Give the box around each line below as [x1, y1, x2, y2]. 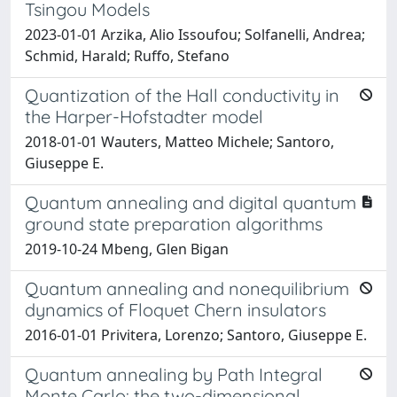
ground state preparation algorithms [25, 212, 323, 235]
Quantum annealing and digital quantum [25, 191, 356, 214]
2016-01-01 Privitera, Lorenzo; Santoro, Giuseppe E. [25, 324, 367, 345]
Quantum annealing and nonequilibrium [25, 276, 349, 300]
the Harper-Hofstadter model [25, 105, 263, 128]
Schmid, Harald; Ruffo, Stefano [25, 45, 230, 66]
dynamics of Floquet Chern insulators [25, 298, 326, 321]
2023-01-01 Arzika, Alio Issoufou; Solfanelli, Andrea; [25, 24, 365, 44]
